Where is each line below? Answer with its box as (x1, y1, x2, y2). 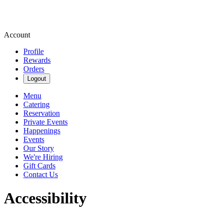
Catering (23, 100, 50, 109)
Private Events (23, 118, 68, 126)
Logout (27, 75, 46, 82)
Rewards (23, 56, 51, 64)
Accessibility (4, 189, 87, 207)
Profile (23, 47, 44, 55)
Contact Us (23, 170, 58, 179)
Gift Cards (23, 162, 55, 170)
